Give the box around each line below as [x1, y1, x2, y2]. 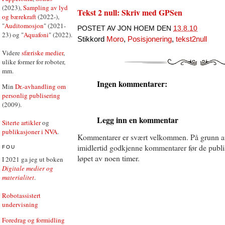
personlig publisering [2, 91, 60, 100]
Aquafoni [24, 30, 49, 39]
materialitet [2, 172, 34, 182]
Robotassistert [2, 190, 41, 200]
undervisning [2, 199, 38, 209]
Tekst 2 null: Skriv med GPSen [77, 7, 182, 18]
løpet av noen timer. [77, 152, 140, 163]
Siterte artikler [2, 118, 41, 127]
